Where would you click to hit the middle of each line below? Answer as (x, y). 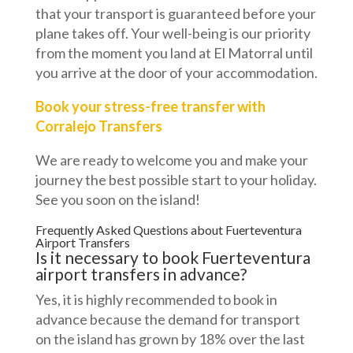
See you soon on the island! (117, 200)
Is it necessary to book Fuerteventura (173, 258)
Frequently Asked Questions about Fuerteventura (168, 230)
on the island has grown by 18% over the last (170, 339)
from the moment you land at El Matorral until (174, 53)
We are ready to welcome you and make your (171, 160)
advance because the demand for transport (167, 320)
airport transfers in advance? (141, 274)
